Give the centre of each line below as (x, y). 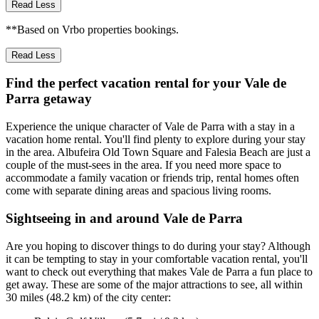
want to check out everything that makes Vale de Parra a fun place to (159, 271)
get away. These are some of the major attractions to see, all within (154, 284)
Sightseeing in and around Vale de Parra (124, 218)
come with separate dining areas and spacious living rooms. (138, 191)
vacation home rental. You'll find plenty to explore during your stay (156, 140)
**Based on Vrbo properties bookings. (92, 29)
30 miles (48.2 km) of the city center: (88, 297)
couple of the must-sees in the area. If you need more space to (143, 165)
